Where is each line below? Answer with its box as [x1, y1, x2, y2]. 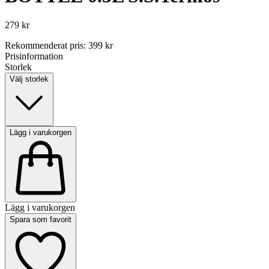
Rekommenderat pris [5, 40, 83, 51]
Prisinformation [5, 51, 63, 62]
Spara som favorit [10, 215, 71, 225]
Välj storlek [10, 74, 49, 84]
